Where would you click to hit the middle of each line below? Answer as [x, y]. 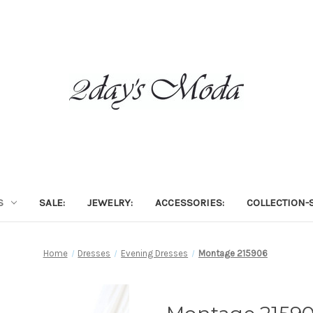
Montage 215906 [233, 253]
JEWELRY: [110, 202]
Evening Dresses [155, 253]
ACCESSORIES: [189, 202]
